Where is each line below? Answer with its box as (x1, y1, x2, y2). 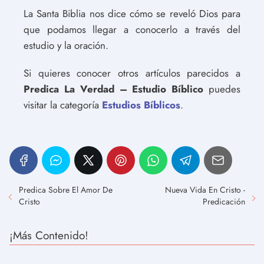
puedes (203, 82, 241, 96)
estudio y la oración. (24, 38, 108, 52)
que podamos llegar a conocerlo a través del (24, 22, 240, 37)
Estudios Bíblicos (102, 98, 180, 112)
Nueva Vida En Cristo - (165, 184, 245, 196)
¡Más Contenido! (9, 227, 88, 243)
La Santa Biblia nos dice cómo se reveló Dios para (24, 6, 240, 21)
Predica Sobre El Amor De (19, 184, 113, 196)
